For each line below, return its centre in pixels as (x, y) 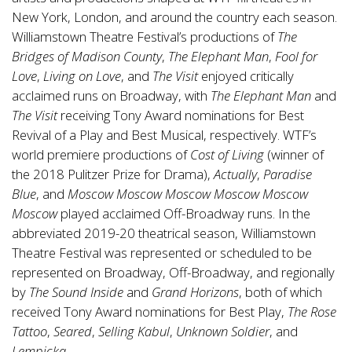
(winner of (295, 154)
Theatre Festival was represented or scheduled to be (162, 253)
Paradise (288, 174)
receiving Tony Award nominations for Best (182, 115)
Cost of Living (229, 154)
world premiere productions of (101, 154)
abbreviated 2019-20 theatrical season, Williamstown (164, 233)
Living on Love (82, 76)
